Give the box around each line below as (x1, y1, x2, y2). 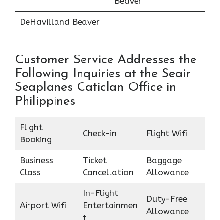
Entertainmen (82, 200, 137, 210)
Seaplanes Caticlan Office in (15, 81, 176, 94)
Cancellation (82, 167, 134, 177)
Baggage (146, 155, 182, 165)
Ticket (82, 155, 107, 165)
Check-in (82, 128, 117, 138)
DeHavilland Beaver (19, 17, 100, 27)
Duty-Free (146, 193, 187, 204)
